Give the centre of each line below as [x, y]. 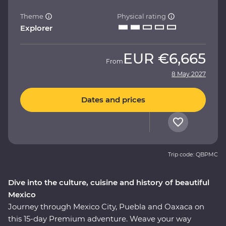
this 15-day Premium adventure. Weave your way [100, 218]
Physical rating [142, 16]
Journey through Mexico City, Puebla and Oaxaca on [106, 206]
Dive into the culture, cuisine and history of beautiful [109, 182]
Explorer [36, 28]
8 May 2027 [189, 74]
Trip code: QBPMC [193, 154]
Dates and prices [113, 100]
